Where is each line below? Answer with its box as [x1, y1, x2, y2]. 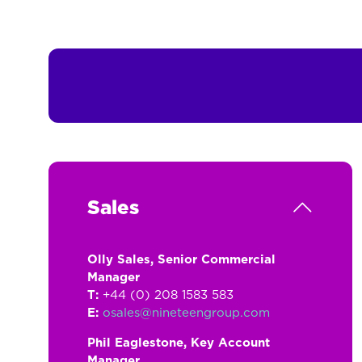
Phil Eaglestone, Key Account [87, 337, 270, 349]
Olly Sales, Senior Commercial [87, 254, 276, 266]
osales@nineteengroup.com [103, 307, 270, 319]
